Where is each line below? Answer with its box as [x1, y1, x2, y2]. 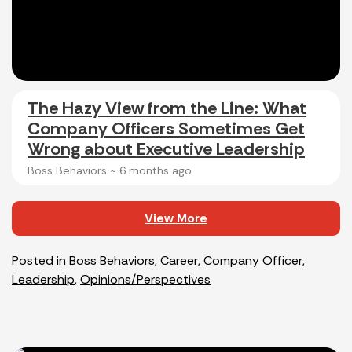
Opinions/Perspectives [80, 270, 211, 288]
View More [145, 209, 207, 226]
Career [160, 251, 198, 269]
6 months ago [119, 163, 192, 178]
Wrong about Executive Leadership [27, 137, 305, 160]
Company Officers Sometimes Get [27, 116, 305, 140]
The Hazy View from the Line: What [27, 96, 306, 119]
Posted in [12, 251, 69, 269]
